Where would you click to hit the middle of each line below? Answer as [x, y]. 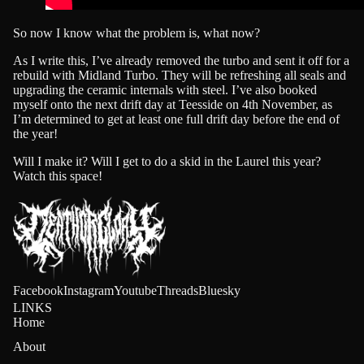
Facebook [38, 291]
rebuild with [45, 76]
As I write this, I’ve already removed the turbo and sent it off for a [181, 61]
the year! [35, 134]
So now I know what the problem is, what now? [136, 33]
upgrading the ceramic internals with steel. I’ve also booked [165, 90]
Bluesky [219, 291]
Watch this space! [58, 176]
